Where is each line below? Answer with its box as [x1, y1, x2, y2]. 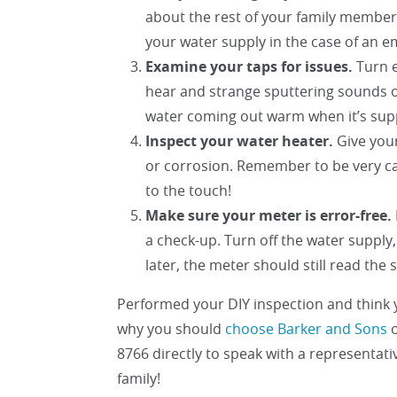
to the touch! [145, 181, 231, 200]
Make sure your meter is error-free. [145, 206, 392, 225]
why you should [117, 319, 225, 339]
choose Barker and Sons [225, 319, 387, 339]
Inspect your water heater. [145, 131, 333, 151]
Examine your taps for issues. [145, 57, 353, 76]
